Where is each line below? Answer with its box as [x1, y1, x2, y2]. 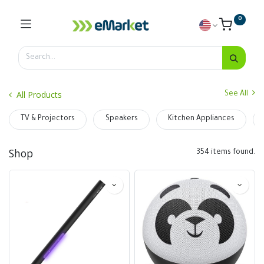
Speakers [105, 115, 138, 124]
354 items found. [196, 148, 255, 157]
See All [225, 90, 250, 98]
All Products [16, 88, 62, 100]
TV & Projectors [21, 115, 75, 124]
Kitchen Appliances [167, 115, 235, 124]
